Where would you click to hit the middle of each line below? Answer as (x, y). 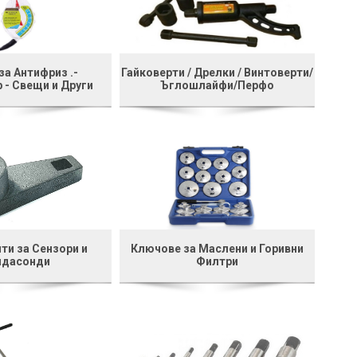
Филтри (218, 261)
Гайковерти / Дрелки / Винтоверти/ (218, 72)
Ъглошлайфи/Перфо (218, 85)
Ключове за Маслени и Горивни (218, 248)
